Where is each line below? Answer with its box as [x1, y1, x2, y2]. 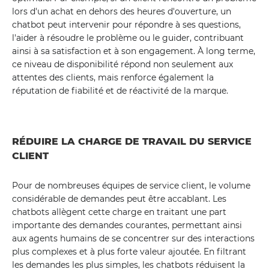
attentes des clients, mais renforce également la [12, 72, 214, 83]
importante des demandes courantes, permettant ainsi [12, 220, 242, 231]
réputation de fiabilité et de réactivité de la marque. [12, 85, 228, 96]
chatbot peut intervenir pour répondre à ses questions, [12, 19, 241, 30]
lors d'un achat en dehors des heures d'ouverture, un [12, 6, 231, 17]
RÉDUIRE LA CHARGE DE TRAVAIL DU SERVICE [12, 136, 252, 147]
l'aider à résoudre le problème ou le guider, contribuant [12, 32, 244, 43]
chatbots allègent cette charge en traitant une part [12, 207, 226, 217]
